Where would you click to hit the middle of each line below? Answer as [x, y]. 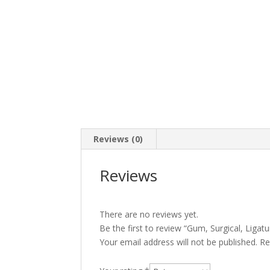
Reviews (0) [118, 139]
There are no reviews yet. [149, 214]
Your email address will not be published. [179, 242]
